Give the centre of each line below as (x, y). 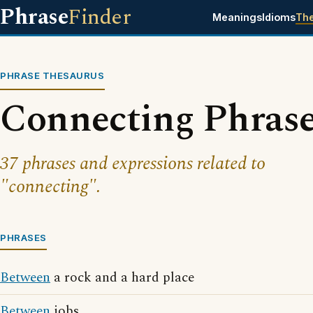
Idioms (278, 17)
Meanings (237, 17)
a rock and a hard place (122, 278)
